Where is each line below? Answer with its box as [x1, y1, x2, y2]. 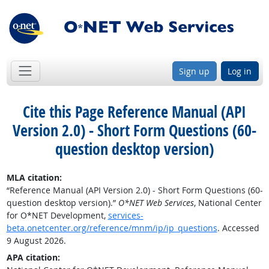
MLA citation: [6, 171, 62, 183]
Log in [228, 65, 252, 77]
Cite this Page [23, 100, 104, 122]
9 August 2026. [6, 234, 66, 246]
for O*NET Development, [6, 209, 108, 221]
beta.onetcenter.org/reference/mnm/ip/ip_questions [6, 222, 217, 234]
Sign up [179, 65, 210, 77]
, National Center [193, 196, 262, 208]
